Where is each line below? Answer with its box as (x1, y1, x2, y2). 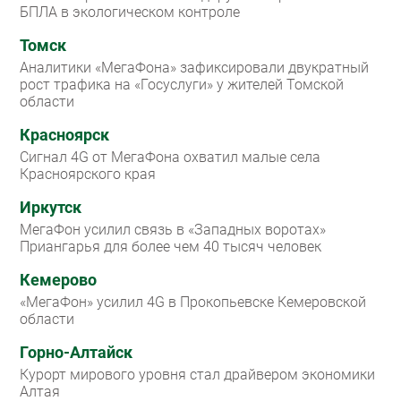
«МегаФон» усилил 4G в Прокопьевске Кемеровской (20, 294, 366, 311)
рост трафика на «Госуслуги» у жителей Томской (20, 76, 344, 94)
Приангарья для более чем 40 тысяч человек (20, 238, 321, 256)
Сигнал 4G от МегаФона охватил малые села (20, 149, 320, 166)
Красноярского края (20, 166, 156, 183)
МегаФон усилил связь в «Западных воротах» (20, 221, 326, 239)
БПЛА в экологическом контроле (20, 4, 240, 21)
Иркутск (20, 199, 81, 218)
